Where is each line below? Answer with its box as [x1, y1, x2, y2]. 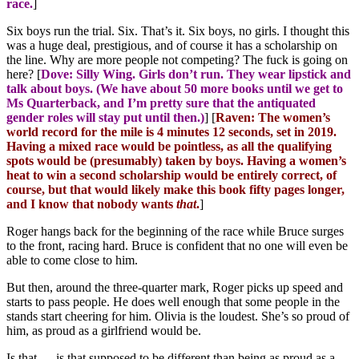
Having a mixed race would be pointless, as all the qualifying [6, 139, 332, 154]
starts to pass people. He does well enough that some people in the [6, 295, 340, 309]
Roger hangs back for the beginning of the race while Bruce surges [6, 224, 344, 239]
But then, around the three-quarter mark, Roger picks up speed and [6, 280, 343, 295]
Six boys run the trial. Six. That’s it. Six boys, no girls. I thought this [6, 24, 349, 38]
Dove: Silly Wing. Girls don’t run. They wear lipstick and [41, 67, 351, 82]
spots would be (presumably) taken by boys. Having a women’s [6, 154, 346, 168]
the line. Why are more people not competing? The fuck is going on [6, 53, 348, 67]
